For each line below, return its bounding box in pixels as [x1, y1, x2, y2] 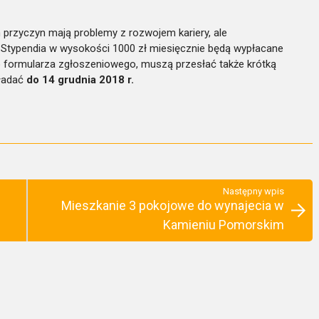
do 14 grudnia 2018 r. [26, 73, 134, 86]
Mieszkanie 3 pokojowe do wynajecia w [61, 197, 284, 213]
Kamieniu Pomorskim [163, 216, 284, 232]
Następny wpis [223, 185, 284, 197]
